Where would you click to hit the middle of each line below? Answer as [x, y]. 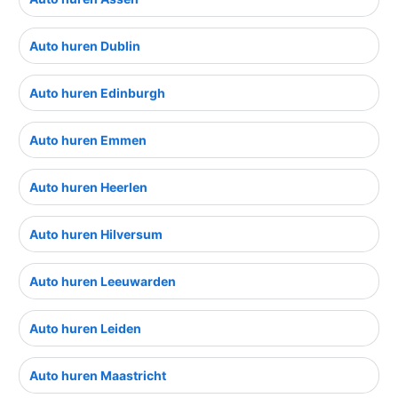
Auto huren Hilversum [96, 235]
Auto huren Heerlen [88, 187]
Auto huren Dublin [85, 46]
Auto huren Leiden [85, 329]
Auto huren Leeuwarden [103, 282]
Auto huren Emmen [88, 140]
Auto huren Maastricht [98, 376]
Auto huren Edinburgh [97, 93]
